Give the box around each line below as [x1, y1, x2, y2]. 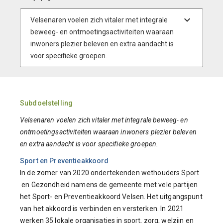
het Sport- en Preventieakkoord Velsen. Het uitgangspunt [20, 193, 203, 201]
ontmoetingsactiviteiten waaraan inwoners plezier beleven [20, 128, 197, 136]
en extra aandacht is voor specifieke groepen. [20, 140, 159, 148]
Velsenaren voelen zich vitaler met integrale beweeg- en [20, 116, 188, 124]
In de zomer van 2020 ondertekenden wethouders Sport [20, 169, 200, 177]
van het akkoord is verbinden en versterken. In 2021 [20, 205, 184, 213]
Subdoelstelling [20, 99, 73, 107]
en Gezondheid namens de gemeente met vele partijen [20, 181, 198, 189]
